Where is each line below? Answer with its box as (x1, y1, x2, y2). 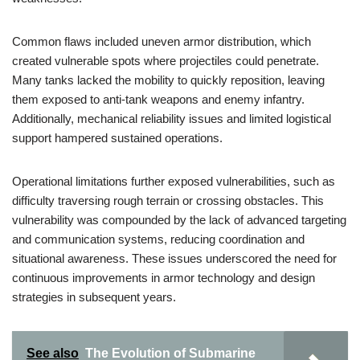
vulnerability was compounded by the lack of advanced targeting (12, 213, 346, 227)
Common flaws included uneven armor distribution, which (12, 35, 311, 48)
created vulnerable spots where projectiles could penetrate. (12, 54, 319, 67)
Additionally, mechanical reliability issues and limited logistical (12, 112, 331, 125)
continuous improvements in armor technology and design (12, 271, 315, 284)
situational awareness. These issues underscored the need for (12, 252, 337, 265)
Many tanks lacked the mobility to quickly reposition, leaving (12, 73, 325, 87)
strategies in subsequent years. (12, 290, 176, 304)
